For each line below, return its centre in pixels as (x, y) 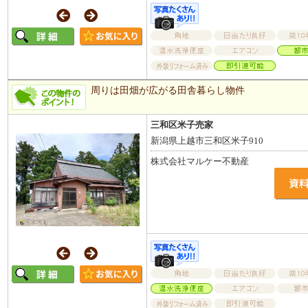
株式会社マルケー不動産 (200, 161)
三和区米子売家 (182, 124)
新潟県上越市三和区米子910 (207, 140)
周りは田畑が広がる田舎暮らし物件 (167, 90)
